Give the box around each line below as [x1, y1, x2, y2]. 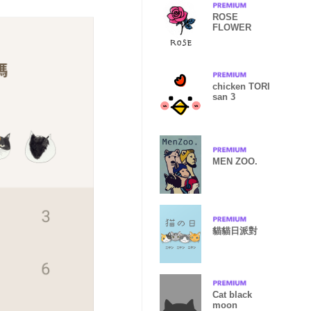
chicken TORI [212, 81, 270, 92]
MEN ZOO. [212, 155, 258, 167]
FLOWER [212, 22, 251, 33]
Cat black [212, 289, 252, 300]
